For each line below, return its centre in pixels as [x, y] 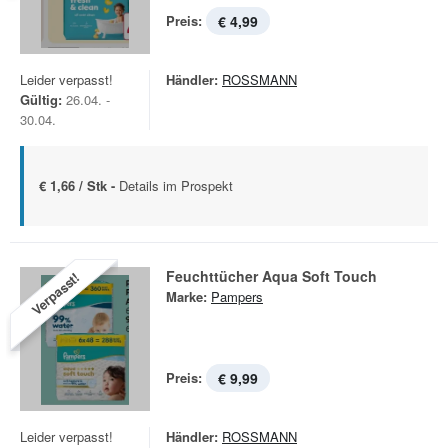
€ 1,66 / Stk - [79, 185]
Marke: [186, 296]
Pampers [237, 296]
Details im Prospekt [176, 185]
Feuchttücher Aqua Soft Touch [271, 276]
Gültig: [41, 99]
